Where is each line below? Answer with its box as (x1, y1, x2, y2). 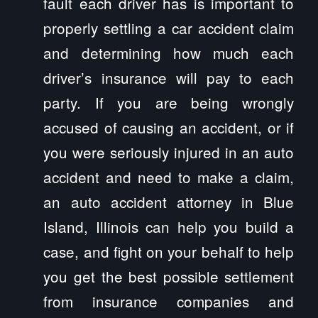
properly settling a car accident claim (43, 16, 295, 38)
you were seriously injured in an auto (43, 141, 295, 163)
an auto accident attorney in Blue (43, 190, 295, 212)
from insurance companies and (43, 290, 295, 312)
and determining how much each (43, 41, 295, 63)
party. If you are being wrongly (43, 91, 295, 113)
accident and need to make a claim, (43, 165, 295, 187)
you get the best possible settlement (43, 265, 295, 287)
